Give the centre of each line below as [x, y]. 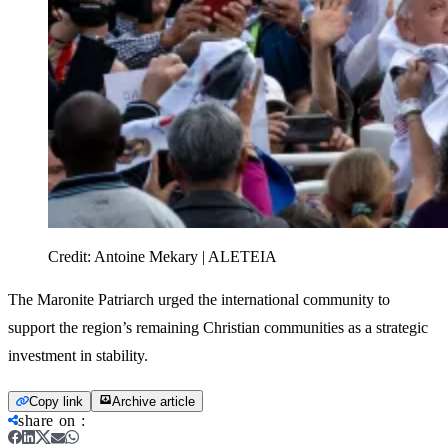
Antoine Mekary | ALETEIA [185, 256]
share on [47, 420]
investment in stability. [78, 355]
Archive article [153, 401]
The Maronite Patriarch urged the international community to [199, 299]
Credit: [71, 256]
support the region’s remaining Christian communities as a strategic [218, 327]
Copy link [56, 401]
